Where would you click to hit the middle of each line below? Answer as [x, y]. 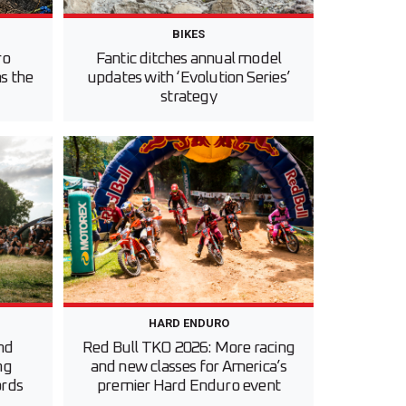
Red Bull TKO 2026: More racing [188, 348]
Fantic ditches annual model [188, 59]
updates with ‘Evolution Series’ [188, 78]
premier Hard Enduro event [188, 387]
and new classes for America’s [188, 367]
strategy [188, 97]
